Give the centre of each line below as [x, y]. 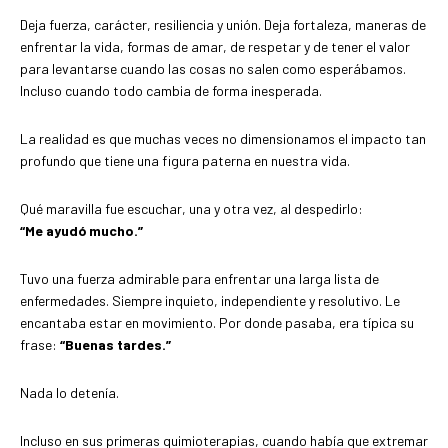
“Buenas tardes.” [115, 345]
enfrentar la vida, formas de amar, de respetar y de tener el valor [215, 47]
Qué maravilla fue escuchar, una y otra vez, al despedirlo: [191, 209]
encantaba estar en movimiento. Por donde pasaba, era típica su [217, 323]
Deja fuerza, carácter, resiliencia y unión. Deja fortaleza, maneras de [223, 25]
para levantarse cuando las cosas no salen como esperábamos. [213, 69]
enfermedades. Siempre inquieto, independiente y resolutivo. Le [210, 301]
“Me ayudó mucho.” [81, 231]
